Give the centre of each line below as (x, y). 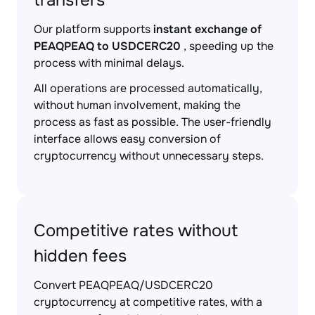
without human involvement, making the (137, 105)
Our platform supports (94, 29)
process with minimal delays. (109, 63)
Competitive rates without (136, 231)
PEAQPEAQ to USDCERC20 (107, 46)
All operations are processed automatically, (148, 88)
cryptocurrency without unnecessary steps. (149, 156)
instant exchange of (207, 29)
